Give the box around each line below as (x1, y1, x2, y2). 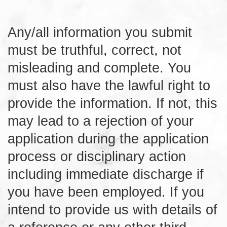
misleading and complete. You (8, 59, 191, 75)
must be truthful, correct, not (8, 42, 181, 58)
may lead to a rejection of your (8, 112, 194, 129)
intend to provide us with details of (8, 201, 217, 217)
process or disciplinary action (8, 148, 186, 164)
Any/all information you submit (8, 24, 192, 40)
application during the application (8, 130, 209, 146)
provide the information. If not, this (8, 95, 217, 111)
